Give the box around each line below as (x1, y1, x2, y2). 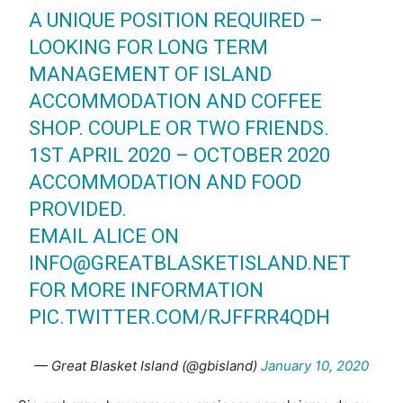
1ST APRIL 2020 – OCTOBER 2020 (29, 144, 331, 166)
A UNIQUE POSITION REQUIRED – (29, 9, 324, 31)
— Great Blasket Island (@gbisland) (34, 357, 261, 374)
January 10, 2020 (261, 357, 369, 374)
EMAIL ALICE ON (29, 225, 180, 247)
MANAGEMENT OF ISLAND (29, 63, 273, 85)
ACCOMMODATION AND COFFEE (29, 90, 323, 112)
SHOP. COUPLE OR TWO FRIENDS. (29, 117, 330, 139)
